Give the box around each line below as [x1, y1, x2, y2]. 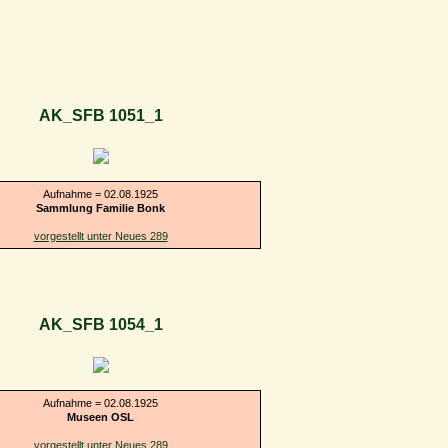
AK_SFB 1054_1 [38, 316, 163, 334]
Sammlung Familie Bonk [36, 201, 165, 214]
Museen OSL [67, 410, 134, 423]
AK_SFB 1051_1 [38, 107, 163, 125]
